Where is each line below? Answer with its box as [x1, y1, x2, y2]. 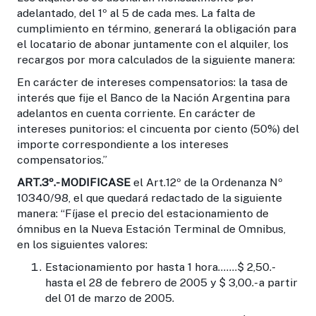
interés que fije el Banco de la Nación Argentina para [17, 90, 290, 104]
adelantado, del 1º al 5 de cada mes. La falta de [17, 6, 255, 20]
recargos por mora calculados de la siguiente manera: [17, 52, 295, 66]
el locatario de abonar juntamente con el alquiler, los [17, 37, 288, 51]
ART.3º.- [17, 175, 58, 189]
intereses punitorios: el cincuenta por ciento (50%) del [17, 121, 299, 135]
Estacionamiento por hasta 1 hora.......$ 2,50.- [45, 260, 274, 274]
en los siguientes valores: [17, 237, 147, 251]
